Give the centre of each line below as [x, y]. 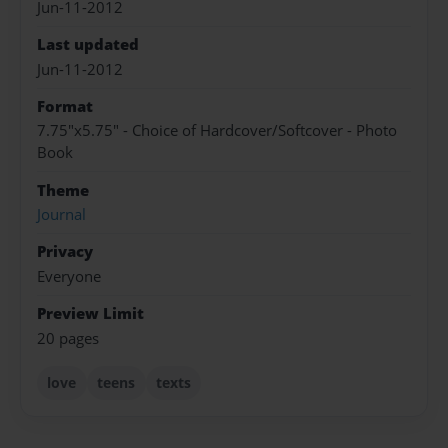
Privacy [65, 252]
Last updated [88, 45]
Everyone [69, 276]
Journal [61, 215]
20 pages [68, 338]
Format [65, 106]
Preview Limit [90, 314]
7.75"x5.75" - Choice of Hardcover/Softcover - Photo [217, 131]
